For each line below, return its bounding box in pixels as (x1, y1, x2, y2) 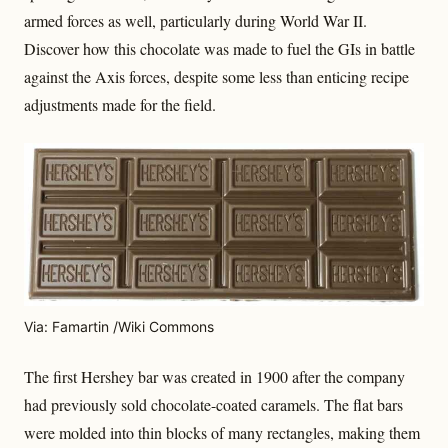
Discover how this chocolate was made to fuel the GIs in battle (24, 38, 415, 59)
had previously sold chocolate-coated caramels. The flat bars (24, 394, 403, 416)
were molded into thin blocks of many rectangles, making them (24, 422, 420, 444)
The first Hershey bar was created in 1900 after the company (24, 366, 405, 388)
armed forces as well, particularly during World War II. (24, 10, 367, 31)
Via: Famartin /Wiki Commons (24, 318, 214, 336)
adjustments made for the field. (24, 94, 216, 115)
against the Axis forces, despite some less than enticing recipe (24, 66, 409, 87)
